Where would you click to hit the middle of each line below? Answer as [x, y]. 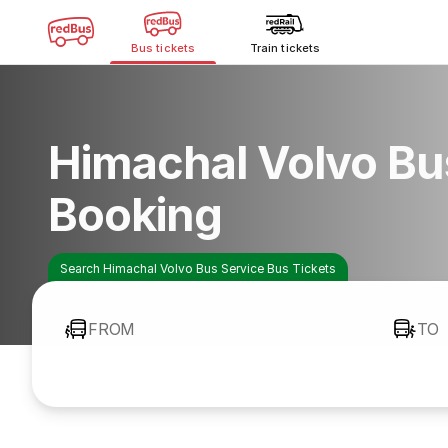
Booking [135, 214]
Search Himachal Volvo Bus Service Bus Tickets [198, 268]
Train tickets [285, 48]
